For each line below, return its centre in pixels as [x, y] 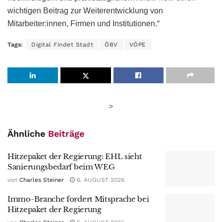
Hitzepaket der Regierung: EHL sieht [75, 156]
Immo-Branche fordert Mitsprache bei [78, 199]
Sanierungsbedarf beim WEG [61, 166]
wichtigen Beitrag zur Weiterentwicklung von [85, 10]
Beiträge [66, 133]
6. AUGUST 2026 [100, 180]
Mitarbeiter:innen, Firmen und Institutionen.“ [83, 23]
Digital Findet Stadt [62, 44]
